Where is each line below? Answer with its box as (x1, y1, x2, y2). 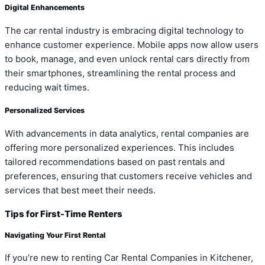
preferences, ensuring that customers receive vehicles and (5, 171, 252, 182)
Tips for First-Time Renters (5, 208, 122, 219)
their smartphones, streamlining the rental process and (5, 67, 235, 79)
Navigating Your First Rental (5, 230, 106, 240)
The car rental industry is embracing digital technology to (5, 25, 244, 36)
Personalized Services (5, 106, 85, 115)
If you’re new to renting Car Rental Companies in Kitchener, (5, 253, 253, 264)
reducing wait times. (5, 82, 89, 93)
